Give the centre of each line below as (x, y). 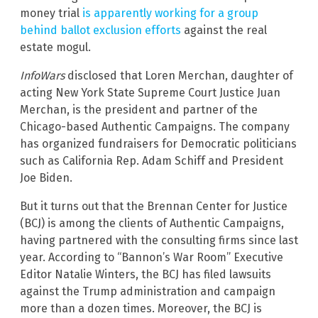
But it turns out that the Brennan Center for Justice (154, 207)
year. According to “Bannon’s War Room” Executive (152, 258)
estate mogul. (55, 48)
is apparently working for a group (170, 13)
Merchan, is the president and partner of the (139, 110)
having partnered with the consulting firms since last (159, 241)
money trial (51, 13)
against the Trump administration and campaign (148, 292)
